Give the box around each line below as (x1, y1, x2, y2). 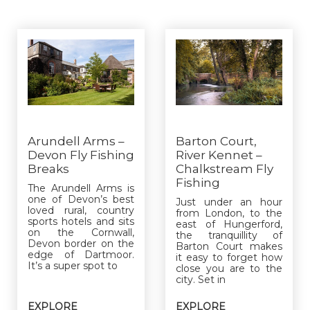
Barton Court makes (176, 239, 282, 253)
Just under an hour (176, 195, 282, 208)
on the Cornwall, (28, 226, 134, 239)
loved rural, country (28, 203, 134, 217)
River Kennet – (176, 147, 262, 162)
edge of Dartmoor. (28, 248, 134, 261)
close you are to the (176, 262, 282, 275)
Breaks (28, 161, 69, 176)
